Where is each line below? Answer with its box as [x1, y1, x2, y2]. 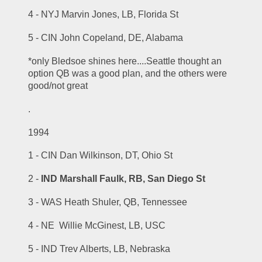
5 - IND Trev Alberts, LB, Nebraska [28, 243, 171, 254]
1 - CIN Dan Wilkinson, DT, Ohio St [28, 150, 173, 161]
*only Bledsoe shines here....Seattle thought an [28, 56, 222, 66]
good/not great [28, 80, 88, 91]
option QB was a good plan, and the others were [28, 68, 227, 78]
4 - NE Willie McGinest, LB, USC [28, 220, 166, 230]
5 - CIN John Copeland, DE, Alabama [28, 33, 184, 43]
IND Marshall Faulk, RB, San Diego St [41, 174, 206, 184]
